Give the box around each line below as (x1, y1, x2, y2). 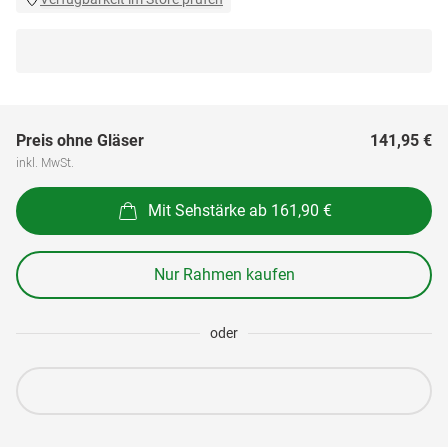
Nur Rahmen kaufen (153, 265, 295, 284)
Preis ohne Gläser (16, 131, 144, 150)
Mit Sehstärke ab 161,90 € (148, 200, 332, 220)
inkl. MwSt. (16, 154, 74, 170)
